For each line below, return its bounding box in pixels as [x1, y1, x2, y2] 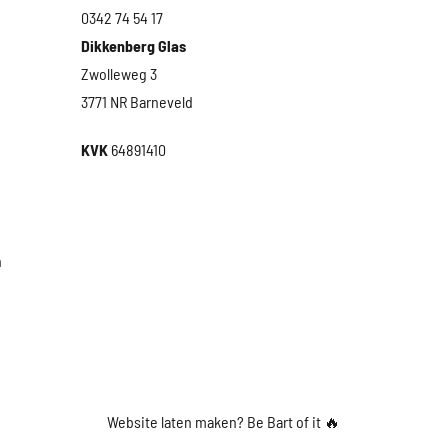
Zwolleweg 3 [80, 64, 157, 83]
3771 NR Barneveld [80, 92, 193, 111]
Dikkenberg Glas [80, 36, 186, 55]
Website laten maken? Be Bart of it [107, 412, 325, 431]
